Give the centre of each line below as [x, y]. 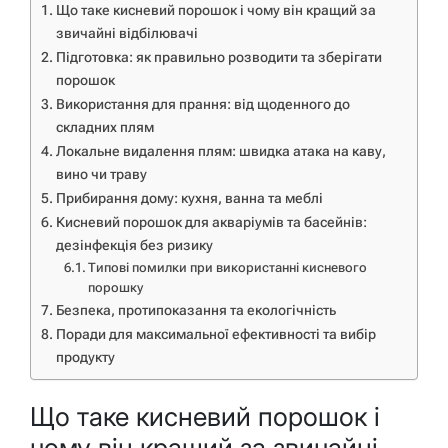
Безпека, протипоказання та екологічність [195, 310]
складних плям [104, 127]
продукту [85, 357]
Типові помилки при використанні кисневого [228, 267]
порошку [116, 287]
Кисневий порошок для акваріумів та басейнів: [211, 222]
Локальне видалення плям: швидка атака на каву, [220, 151]
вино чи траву [101, 174]
